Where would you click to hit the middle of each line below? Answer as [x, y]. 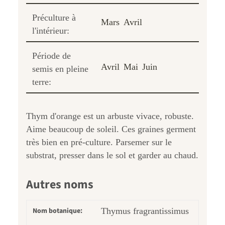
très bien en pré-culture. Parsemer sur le [99, 142]
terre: [42, 82]
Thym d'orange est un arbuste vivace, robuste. [110, 116]
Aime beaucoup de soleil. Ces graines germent [111, 129]
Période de [51, 55]
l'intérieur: [51, 30]
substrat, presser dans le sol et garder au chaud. [112, 155]
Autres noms [60, 184]
